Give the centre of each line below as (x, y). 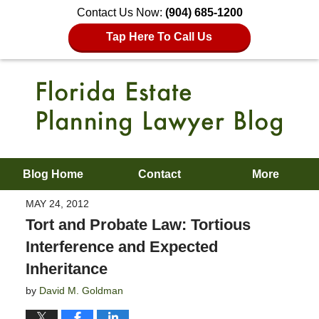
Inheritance (66, 268)
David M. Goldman (81, 290)
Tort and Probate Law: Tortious (138, 224)
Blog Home (53, 174)
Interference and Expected (121, 246)
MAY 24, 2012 (57, 203)
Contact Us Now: (121, 12)
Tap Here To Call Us (159, 37)
